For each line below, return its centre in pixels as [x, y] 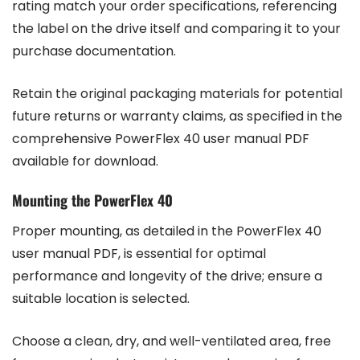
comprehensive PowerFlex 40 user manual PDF [161, 139]
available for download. [85, 162]
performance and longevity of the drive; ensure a [167, 276]
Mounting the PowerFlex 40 [92, 200]
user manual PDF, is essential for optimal [139, 254]
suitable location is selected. [101, 299]
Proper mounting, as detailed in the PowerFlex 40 [167, 231]
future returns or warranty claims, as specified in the [177, 117]
